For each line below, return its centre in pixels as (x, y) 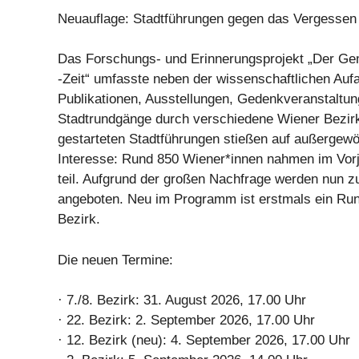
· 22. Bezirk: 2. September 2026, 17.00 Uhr (186, 320)
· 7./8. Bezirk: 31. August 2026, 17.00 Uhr (182, 300)
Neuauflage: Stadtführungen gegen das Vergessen (207, 18)
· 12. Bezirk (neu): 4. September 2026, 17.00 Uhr (204, 340)
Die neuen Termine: (115, 260)
